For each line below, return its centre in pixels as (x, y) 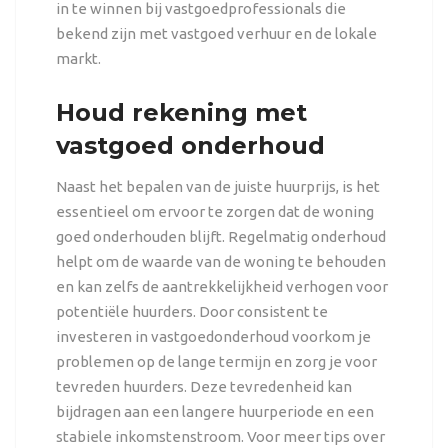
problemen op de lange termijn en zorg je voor (216, 361)
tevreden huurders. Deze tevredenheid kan (203, 386)
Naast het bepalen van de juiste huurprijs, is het (217, 186)
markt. (78, 58)
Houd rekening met (181, 112)
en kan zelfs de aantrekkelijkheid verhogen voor (221, 286)
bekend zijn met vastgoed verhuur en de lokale (216, 33)
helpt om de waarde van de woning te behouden (220, 261)
